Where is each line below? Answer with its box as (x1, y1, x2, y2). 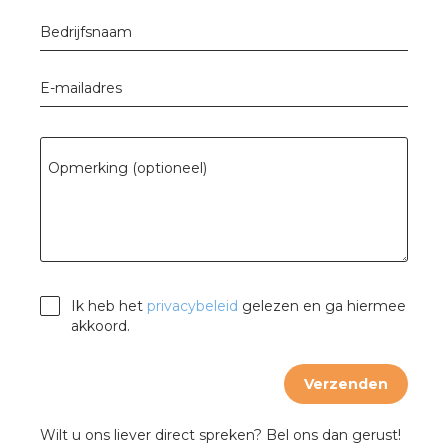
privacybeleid (147, 297, 238, 315)
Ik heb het (71, 297, 147, 315)
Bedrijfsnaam (40, 23, 132, 41)
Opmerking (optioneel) (48, 159, 207, 177)
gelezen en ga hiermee (238, 297, 406, 315)
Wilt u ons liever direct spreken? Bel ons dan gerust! (40, 426, 401, 444)
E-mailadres (40, 79, 122, 97)
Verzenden (304, 375, 388, 393)
